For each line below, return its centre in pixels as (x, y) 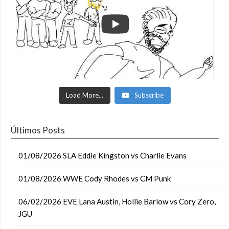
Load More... (85, 95)
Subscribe (149, 95)
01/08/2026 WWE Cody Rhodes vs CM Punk (95, 178)
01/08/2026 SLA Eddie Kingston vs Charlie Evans (102, 155)
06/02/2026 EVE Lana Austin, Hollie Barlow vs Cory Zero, (117, 201)
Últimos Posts (38, 130)
